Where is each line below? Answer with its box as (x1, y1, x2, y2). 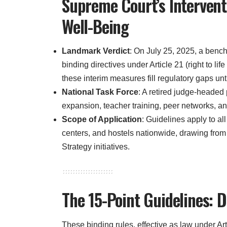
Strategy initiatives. (62, 142, 130, 152)
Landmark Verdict (62, 47, 130, 56)
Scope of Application (62, 115, 142, 124)
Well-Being (62, 13, 129, 39)
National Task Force (62, 88, 138, 97)
